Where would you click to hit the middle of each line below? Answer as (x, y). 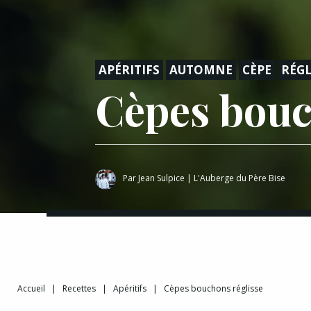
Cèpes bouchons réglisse (213, 288)
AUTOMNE (201, 69)
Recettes (79, 288)
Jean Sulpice (161, 178)
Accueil (31, 288)
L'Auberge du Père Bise (239, 178)
